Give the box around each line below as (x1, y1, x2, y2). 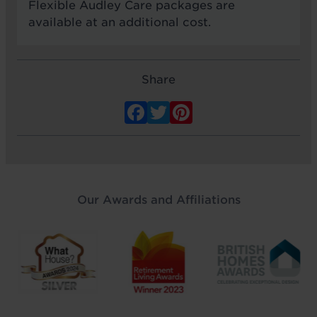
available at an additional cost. (28, 15, 211, 29)
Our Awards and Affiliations (76, 193, 241, 207)
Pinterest (192, 96, 299, 125)
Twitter (170, 96, 255, 125)
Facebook (147, 96, 263, 125)
